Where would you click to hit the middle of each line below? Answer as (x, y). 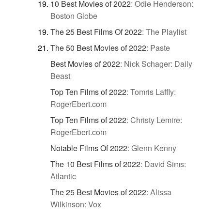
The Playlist (166, 31)
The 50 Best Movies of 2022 (98, 47)
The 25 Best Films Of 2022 (96, 31)
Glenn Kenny (154, 148)
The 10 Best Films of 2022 (95, 164)
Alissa (161, 192)
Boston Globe (74, 15)
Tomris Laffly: (153, 92)
